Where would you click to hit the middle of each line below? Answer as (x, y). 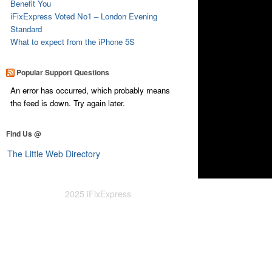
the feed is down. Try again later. (68, 103)
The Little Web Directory (53, 153)
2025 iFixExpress (98, 193)
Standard (26, 29)
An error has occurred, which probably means (90, 90)
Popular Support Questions (63, 72)
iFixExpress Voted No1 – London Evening (84, 16)
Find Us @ (23, 133)
